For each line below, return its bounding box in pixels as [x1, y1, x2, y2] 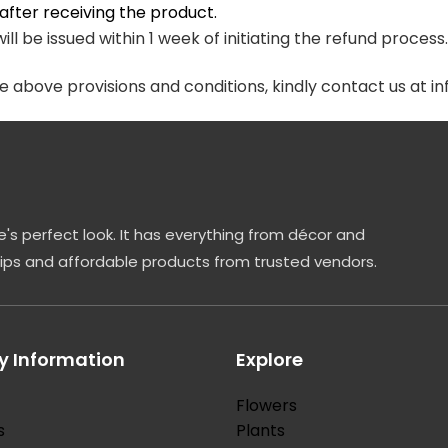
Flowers [236, 394, 297, 417]
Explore [236, 347, 303, 372]
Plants [236, 419, 285, 442]
